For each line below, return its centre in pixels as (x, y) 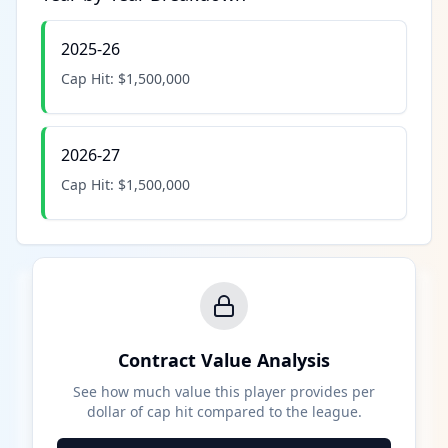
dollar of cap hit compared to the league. (224, 411)
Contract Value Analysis (224, 360)
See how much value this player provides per (224, 391)
